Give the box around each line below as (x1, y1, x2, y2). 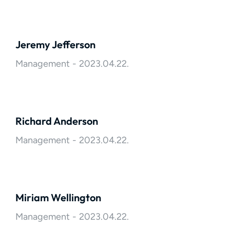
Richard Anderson (15, 114, 98, 128)
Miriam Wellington (15, 191, 101, 204)
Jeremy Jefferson (15, 38, 95, 51)
